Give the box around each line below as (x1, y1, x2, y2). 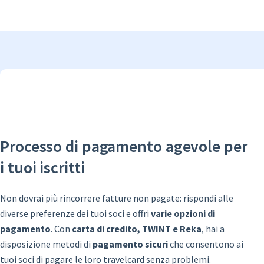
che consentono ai (168, 237, 243, 250)
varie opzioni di (151, 207, 215, 219)
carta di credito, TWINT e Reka (72, 222, 202, 235)
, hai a (202, 222, 225, 235)
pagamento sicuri (93, 237, 168, 250)
